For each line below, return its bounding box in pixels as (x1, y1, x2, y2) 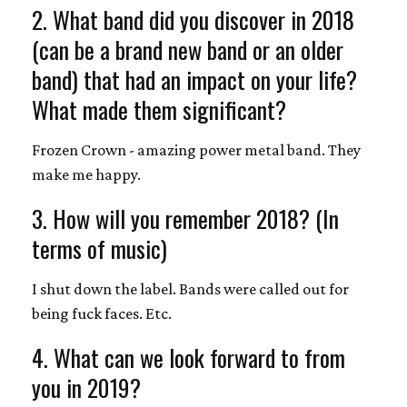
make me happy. (32, 164, 141, 184)
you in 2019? (32, 369, 141, 404)
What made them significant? (32, 91, 286, 126)
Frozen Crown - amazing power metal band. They (32, 140, 361, 159)
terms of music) (32, 230, 167, 265)
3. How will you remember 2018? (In (32, 200, 339, 235)
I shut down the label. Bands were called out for (32, 279, 349, 298)
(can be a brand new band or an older (32, 31, 343, 66)
